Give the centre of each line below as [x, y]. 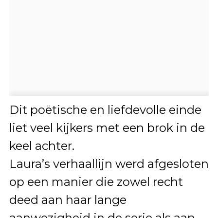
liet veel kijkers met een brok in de [107, 128]
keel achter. [42, 146]
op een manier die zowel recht [96, 182]
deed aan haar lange [68, 200]
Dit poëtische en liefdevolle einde [105, 110]
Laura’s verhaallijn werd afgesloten [109, 164]
